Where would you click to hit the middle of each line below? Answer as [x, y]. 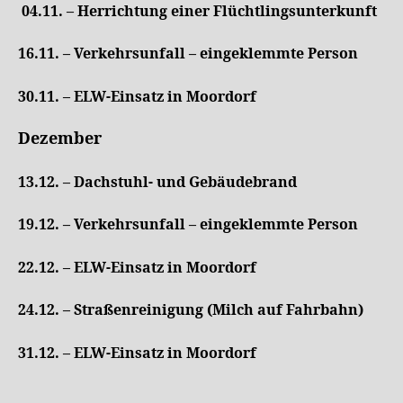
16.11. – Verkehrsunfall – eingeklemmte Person [188, 54]
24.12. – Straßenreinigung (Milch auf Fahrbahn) [191, 310]
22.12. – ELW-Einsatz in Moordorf [137, 268]
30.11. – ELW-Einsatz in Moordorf [137, 97]
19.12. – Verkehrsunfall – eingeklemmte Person [188, 225]
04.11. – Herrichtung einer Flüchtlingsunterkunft [199, 11]
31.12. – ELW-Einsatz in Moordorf [137, 353]
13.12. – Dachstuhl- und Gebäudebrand [157, 182]
